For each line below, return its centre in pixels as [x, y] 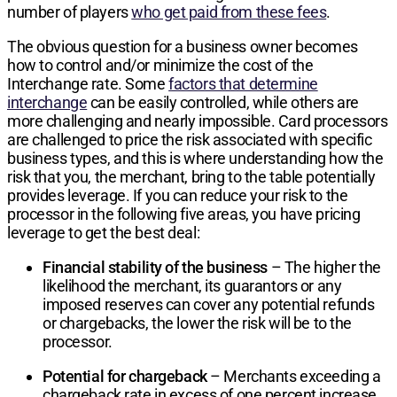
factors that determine [243, 83]
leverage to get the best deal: [104, 232]
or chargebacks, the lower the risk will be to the [197, 323]
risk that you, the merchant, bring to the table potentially [191, 176]
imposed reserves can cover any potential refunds [209, 304]
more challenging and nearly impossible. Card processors [198, 121]
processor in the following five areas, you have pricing [184, 214]
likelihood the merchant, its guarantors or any [192, 285]
